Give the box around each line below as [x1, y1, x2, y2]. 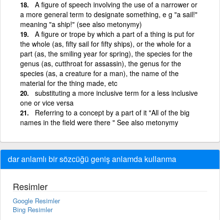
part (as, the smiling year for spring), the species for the [20, 48, 192, 58]
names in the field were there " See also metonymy [20, 117, 178, 127]
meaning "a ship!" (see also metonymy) [20, 19, 142, 29]
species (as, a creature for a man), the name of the [20, 68, 179, 78]
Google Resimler [13, 195, 60, 205]
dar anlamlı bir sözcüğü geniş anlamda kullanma [8, 153, 176, 165]
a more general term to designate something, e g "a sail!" [20, 9, 197, 19]
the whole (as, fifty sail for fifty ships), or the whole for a [20, 38, 191, 49]
